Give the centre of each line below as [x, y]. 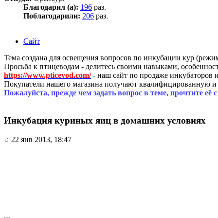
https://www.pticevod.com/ [47, 75]
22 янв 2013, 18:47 [40, 139]
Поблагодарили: [52, 16]
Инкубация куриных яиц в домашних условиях [105, 120]
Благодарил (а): [51, 7]
